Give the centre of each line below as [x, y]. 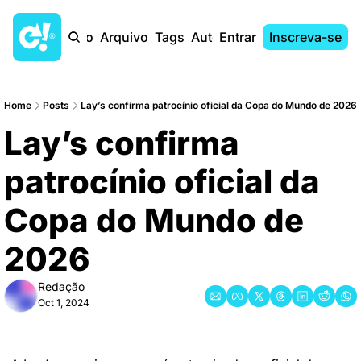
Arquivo [124, 37]
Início [77, 37]
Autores [215, 37]
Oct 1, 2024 [64, 303]
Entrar [238, 37]
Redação [61, 286]
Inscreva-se [305, 37]
